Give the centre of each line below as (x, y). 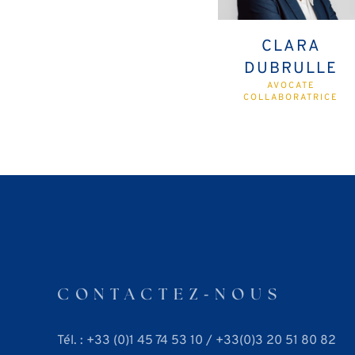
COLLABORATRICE (291, 97)
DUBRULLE (291, 69)
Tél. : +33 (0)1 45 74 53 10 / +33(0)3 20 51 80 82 (197, 341)
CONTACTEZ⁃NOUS (170, 295)
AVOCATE (291, 85)
